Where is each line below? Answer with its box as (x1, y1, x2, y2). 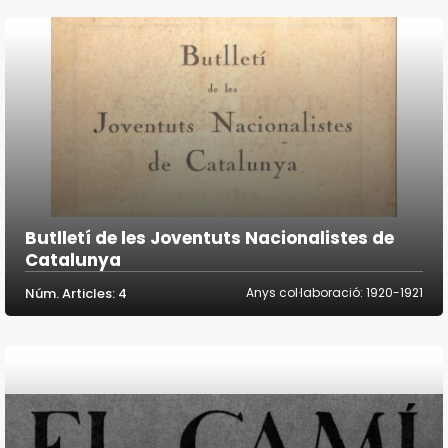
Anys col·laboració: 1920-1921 (246, 284, 423, 302)
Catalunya (25, 248, 121, 273)
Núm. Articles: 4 (25, 284, 127, 304)
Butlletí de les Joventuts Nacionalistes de (25, 226, 394, 251)
